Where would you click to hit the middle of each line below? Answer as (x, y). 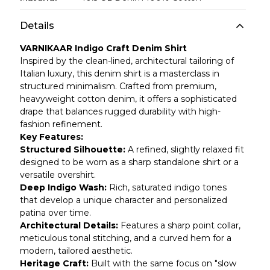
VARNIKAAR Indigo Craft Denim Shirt (103, 48)
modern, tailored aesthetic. (76, 251)
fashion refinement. (61, 124)
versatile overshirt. (58, 175)
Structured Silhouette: (72, 149)
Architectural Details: (69, 225)
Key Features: (51, 137)
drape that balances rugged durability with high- (120, 111)
